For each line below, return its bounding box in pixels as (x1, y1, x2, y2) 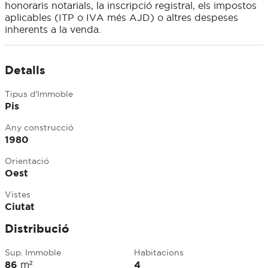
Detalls (5, 63, 45, 77)
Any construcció (5, 123, 74, 133)
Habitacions (134, 248, 184, 258)
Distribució (5, 222, 69, 236)
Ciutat (5, 201, 35, 212)
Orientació (5, 156, 49, 166)
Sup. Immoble (5, 248, 61, 258)
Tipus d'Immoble (5, 89, 73, 99)
